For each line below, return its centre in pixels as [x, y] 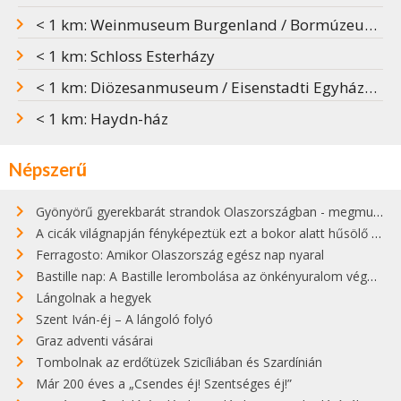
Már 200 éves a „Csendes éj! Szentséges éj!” [164, 384]
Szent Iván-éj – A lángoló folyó [124, 320]
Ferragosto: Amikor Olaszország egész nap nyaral [180, 255]
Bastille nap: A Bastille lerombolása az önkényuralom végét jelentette [201, 277]
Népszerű [48, 170]
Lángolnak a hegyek [94, 298]
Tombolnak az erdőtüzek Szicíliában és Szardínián [179, 363]
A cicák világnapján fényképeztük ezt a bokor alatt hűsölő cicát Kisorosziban [204, 234]
